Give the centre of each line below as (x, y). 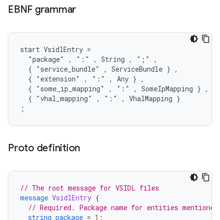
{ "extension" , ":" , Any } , (82, 79)
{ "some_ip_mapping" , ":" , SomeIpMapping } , (114, 88)
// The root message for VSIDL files (90, 188)
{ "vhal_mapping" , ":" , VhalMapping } (100, 98)
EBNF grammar (42, 9)
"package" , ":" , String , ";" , (89, 59)
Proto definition (44, 148)
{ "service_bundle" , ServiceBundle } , (99, 69)
